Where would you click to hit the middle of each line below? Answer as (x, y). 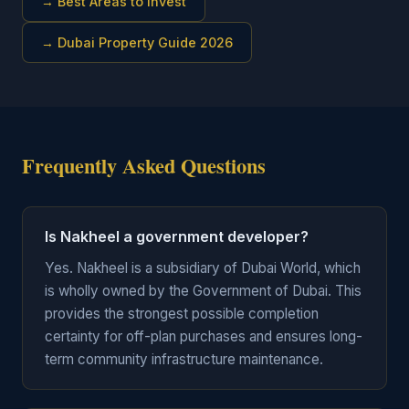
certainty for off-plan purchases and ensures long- (204, 336)
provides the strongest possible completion (182, 314)
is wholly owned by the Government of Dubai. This (203, 291)
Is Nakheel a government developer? (177, 236)
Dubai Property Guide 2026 (145, 42)
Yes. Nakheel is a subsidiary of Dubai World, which (203, 268)
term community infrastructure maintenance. (184, 359)
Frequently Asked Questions (144, 166)
